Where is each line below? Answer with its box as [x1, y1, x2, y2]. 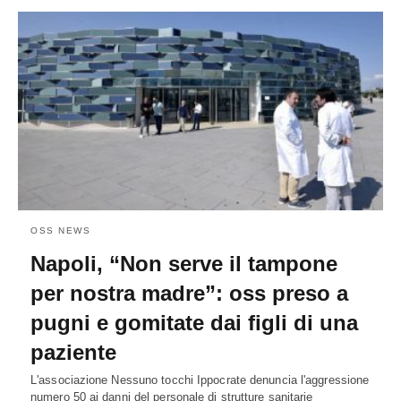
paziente [30, 339, 116, 364]
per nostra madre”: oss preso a [30, 280, 348, 305]
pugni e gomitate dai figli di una [30, 310, 358, 335]
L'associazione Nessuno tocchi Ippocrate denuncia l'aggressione [30, 372, 370, 387]
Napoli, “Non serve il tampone [30, 251, 337, 276]
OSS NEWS [30, 225, 90, 235]
